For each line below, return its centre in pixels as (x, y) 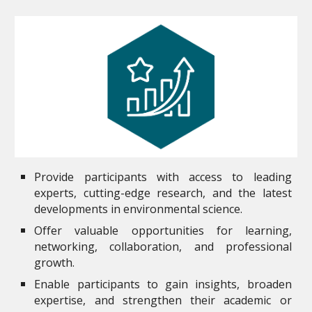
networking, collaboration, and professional (163, 246)
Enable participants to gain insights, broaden (163, 284)
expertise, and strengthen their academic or (163, 300)
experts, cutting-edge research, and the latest (163, 193)
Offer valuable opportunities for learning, (163, 230)
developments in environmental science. (139, 209)
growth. (55, 262)
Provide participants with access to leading (163, 177)
